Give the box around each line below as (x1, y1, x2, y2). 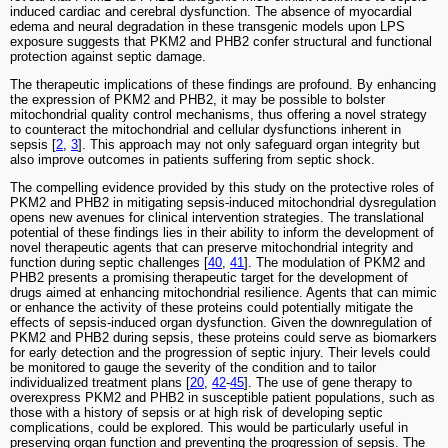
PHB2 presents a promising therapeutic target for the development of (10, 269, 408, 285)
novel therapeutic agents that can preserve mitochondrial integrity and (10, 239, 413, 255)
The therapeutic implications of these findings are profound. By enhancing (10, 76, 436, 92)
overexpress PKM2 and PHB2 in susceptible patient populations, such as (10, 389, 435, 405)
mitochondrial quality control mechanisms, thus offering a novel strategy (10, 106, 427, 122)
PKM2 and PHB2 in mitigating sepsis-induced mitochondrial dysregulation (10, 194, 436, 210)
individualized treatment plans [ (10, 374, 190, 390)
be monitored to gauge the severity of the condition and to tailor (10, 359, 376, 375)
